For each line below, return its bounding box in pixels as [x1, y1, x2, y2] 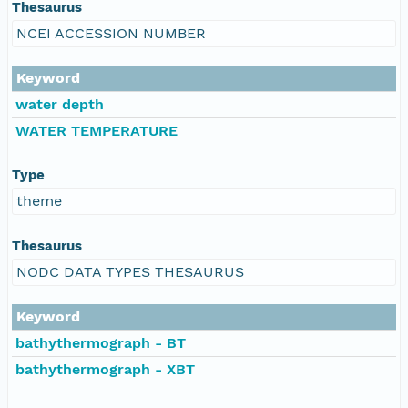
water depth [15, 95, 104, 113]
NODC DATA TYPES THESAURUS [16, 262, 244, 280]
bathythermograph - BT [15, 333, 186, 352]
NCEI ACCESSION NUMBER [16, 24, 206, 42]
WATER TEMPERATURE [15, 121, 178, 139]
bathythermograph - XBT [15, 360, 195, 378]
